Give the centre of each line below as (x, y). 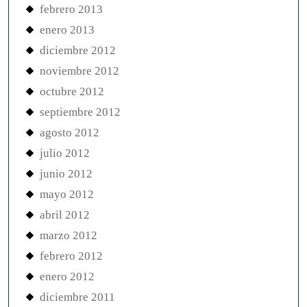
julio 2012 (65, 153)
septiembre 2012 (80, 112)
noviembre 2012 (79, 71)
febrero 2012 (71, 256)
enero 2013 (67, 30)
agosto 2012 (70, 133)
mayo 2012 (67, 194)
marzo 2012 (69, 235)
